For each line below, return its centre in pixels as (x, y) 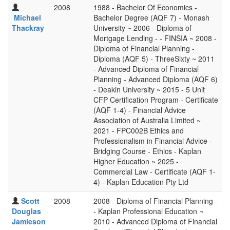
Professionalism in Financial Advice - (153, 141)
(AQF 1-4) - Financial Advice (140, 110)
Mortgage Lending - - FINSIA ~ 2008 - (155, 38)
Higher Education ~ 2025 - (136, 161)
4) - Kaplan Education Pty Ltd (141, 182)
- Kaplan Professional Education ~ (148, 211)
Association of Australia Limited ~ (147, 120)
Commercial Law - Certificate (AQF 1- (155, 171)
